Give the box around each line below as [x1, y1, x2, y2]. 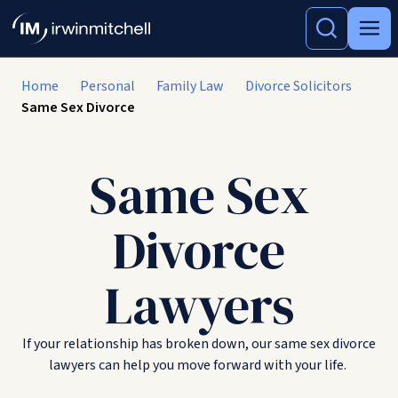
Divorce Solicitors [245, 76, 352, 96]
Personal [80, 76, 135, 96]
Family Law [156, 76, 224, 96]
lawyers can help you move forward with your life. [49, 355, 349, 375]
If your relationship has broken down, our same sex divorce [22, 334, 376, 354]
